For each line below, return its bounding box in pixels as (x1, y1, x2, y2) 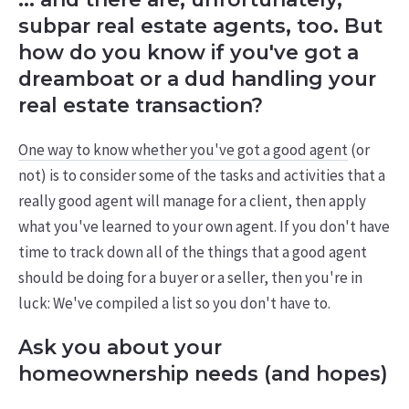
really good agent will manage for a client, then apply (17, 190, 366, 211)
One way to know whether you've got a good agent (17, 139, 348, 160)
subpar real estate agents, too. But (17, 14, 383, 38)
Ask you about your (17, 334, 222, 359)
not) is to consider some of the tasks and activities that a (17, 164, 385, 185)
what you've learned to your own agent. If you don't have (17, 215, 390, 236)
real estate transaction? (17, 93, 263, 118)
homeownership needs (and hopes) (17, 361, 388, 385)
